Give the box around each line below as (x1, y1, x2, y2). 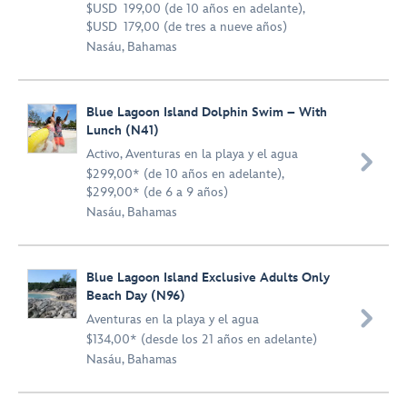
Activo (86, 146, 120, 162)
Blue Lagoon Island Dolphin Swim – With (86, 104, 327, 120)
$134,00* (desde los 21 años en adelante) (86, 332, 317, 347)
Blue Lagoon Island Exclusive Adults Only (86, 270, 330, 285)
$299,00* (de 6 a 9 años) (86, 184, 228, 200)
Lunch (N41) (86, 123, 159, 138)
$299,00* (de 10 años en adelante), (86, 166, 283, 182)
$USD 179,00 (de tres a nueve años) (86, 19, 287, 35)
